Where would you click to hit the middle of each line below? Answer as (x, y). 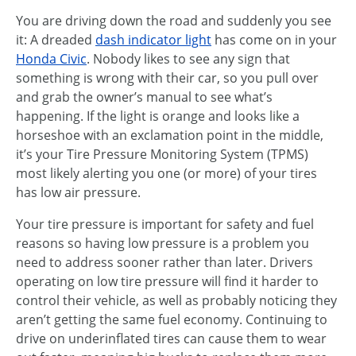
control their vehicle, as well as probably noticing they (176, 300)
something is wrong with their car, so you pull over (167, 78)
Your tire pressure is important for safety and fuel (165, 224)
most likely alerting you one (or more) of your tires (166, 173)
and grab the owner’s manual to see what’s (144, 97)
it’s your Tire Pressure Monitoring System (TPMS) (162, 154)
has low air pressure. (78, 192)
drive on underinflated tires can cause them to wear (171, 339)
